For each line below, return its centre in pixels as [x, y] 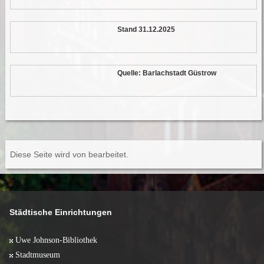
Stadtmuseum [38, 255]
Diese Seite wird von [49, 155]
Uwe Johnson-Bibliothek [56, 240]
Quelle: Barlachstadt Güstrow [166, 73]
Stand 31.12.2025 [146, 30]
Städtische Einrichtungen [61, 212]
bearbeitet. [108, 155]
